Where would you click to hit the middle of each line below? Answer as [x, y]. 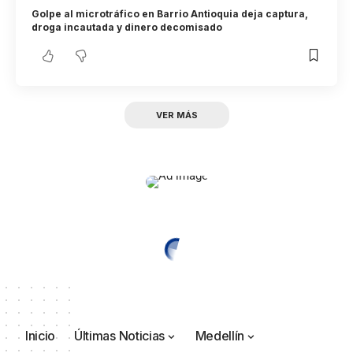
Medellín [220, 336]
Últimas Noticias [119, 336]
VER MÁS [176, 115]
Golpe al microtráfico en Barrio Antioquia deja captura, [170, 13]
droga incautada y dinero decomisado [127, 27]
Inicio [41, 336]
